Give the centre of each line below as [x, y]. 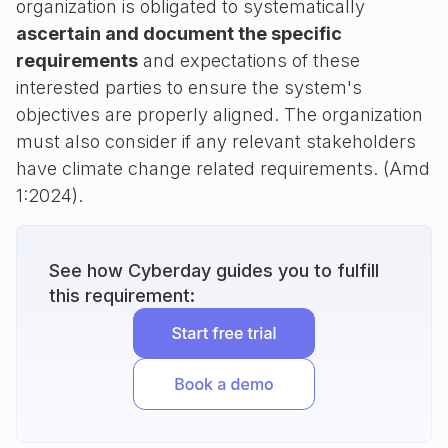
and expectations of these [249, 60]
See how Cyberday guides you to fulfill [214, 270]
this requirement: [122, 295]
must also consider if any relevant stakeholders [216, 141]
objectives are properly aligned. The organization [219, 114]
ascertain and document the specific [179, 33]
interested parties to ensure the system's [189, 87]
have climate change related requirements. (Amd [223, 168]
